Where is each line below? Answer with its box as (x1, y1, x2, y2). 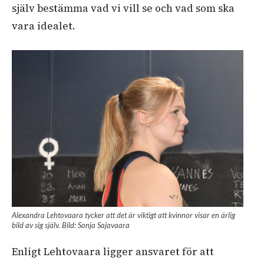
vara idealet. (12, 19, 78, 34)
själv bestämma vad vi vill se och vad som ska (12, 1, 235, 16)
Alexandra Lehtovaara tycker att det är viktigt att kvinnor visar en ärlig (12, 210, 235, 220)
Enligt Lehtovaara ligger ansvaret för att (12, 245, 214, 259)
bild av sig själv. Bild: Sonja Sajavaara (12, 220, 130, 230)
